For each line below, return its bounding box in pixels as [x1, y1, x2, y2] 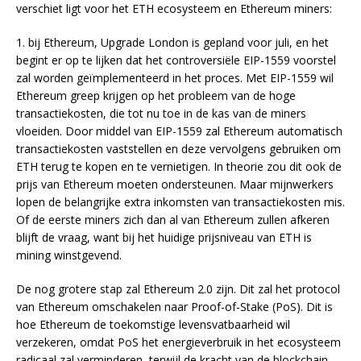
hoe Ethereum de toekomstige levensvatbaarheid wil [16, 317, 290, 333]
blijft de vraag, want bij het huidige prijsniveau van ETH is [16, 230, 312, 246]
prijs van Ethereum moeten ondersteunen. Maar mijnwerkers [16, 176, 334, 193]
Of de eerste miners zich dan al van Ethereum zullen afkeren [16, 212, 330, 228]
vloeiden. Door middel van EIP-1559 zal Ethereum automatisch [16, 123, 342, 139]
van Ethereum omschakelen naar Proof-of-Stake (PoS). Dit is [16, 299, 333, 315]
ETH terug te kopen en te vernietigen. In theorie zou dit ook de [16, 159, 342, 175]
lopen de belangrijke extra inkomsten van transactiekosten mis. [16, 194, 345, 210]
